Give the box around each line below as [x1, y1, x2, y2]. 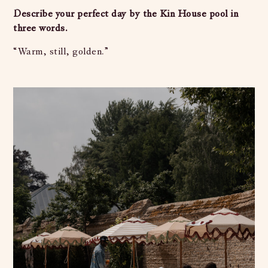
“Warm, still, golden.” [13, 46, 109, 57]
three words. [13, 23, 68, 34]
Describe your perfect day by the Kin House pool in [13, 8, 239, 20]
